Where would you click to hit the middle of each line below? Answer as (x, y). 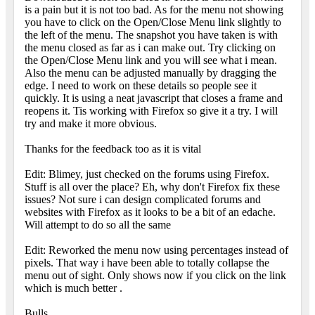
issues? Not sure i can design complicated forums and (143, 199)
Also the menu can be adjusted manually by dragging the (150, 72)
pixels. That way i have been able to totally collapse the (147, 262)
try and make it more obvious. (91, 123)
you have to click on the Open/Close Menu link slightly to (153, 22)
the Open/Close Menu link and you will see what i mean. (151, 60)
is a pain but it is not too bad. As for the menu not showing (154, 9)
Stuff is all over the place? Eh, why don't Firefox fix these (152, 186)
